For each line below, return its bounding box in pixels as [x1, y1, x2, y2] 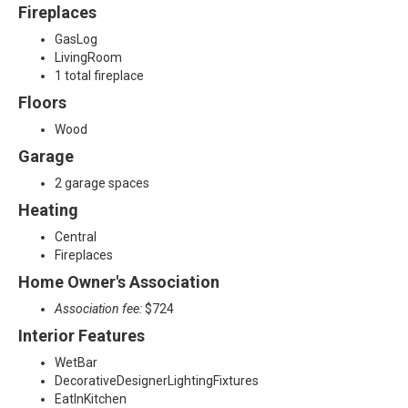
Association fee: [55, 301, 145, 317]
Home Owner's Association [18, 272, 219, 292]
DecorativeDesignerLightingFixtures [55, 373, 259, 389]
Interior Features [18, 326, 145, 346]
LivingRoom [55, 50, 122, 66]
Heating [18, 200, 78, 220]
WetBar [55, 355, 97, 371]
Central [55, 229, 97, 245]
